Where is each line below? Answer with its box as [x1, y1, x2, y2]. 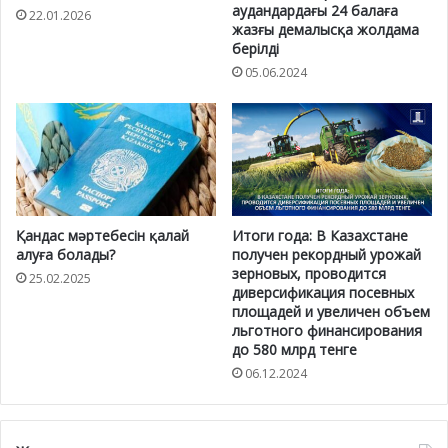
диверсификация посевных [232, 282, 414, 302]
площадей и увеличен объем [232, 301, 430, 321]
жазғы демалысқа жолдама [232, 20, 419, 40]
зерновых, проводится [232, 263, 386, 283]
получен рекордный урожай [232, 244, 421, 264]
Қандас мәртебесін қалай [16, 225, 189, 245]
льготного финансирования [232, 320, 422, 340]
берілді [232, 39, 279, 59]
